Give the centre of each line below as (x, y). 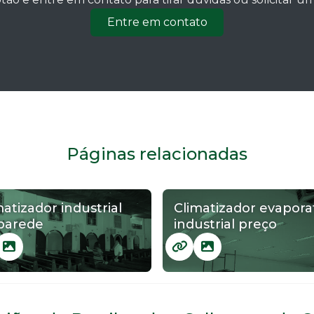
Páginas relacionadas (157, 154)
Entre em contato (157, 22)
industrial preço (225, 225)
